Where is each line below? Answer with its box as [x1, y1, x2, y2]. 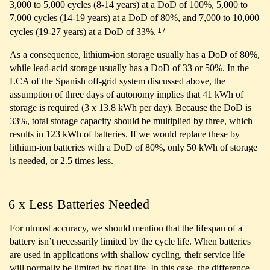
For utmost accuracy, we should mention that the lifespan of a [10, 223, 242, 234]
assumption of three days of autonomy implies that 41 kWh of [10, 89, 243, 100]
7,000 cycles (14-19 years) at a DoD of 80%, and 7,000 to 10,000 [10, 13, 259, 24]
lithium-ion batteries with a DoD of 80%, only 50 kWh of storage [10, 142, 257, 153]
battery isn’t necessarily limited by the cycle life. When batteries [10, 236, 251, 247]
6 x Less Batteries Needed [8, 196, 149, 212]
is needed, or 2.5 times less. [10, 155, 113, 166]
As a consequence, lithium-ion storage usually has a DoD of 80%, [10, 49, 260, 60]
